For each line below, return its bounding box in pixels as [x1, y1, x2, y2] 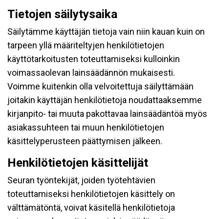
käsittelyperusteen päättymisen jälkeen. [7, 136, 162, 146]
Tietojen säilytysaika [7, 7, 117, 21]
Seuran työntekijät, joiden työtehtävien [7, 175, 155, 185]
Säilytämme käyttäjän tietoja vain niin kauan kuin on [7, 26, 205, 37]
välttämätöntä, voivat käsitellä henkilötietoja [7, 202, 175, 213]
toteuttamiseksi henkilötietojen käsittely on [7, 189, 175, 199]
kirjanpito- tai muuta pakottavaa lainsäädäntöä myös [7, 109, 207, 119]
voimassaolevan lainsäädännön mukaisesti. [7, 67, 175, 78]
